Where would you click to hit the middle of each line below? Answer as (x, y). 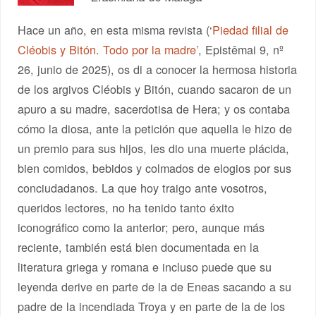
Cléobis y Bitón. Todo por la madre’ (108, 49)
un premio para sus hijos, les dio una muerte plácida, (154, 148)
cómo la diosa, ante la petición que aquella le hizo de (155, 128)
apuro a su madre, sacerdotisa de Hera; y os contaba (154, 108)
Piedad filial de (251, 29)
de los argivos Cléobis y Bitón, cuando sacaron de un (155, 89)
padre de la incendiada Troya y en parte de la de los (152, 306)
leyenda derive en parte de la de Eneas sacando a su (155, 286)
